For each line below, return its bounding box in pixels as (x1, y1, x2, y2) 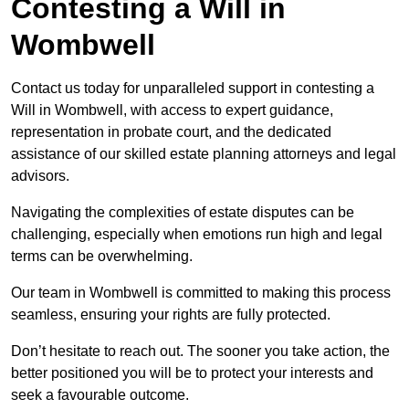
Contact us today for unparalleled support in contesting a (11, 80, 374, 97)
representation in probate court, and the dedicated (11, 124, 331, 141)
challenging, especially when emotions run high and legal (11, 226, 383, 243)
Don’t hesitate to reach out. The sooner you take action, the (11, 343, 390, 360)
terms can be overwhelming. (11, 248, 196, 265)
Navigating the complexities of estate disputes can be (11, 204, 354, 221)
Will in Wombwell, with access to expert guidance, (11, 102, 333, 119)
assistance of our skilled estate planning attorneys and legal (11, 146, 396, 163)
